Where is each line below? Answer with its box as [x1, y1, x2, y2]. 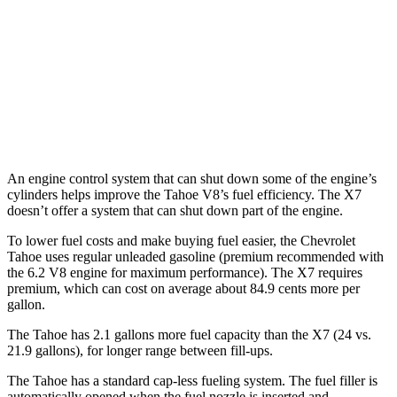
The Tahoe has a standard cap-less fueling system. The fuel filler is [7, 372, 378, 388]
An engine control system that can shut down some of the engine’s [7, 170, 377, 186]
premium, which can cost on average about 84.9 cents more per [7, 280, 360, 296]
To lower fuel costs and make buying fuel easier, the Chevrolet [7, 232, 355, 248]
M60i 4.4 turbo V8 [139, 74, 230, 87]
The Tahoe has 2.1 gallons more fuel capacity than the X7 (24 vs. [7, 326, 371, 342]
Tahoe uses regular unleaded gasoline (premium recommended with [7, 248, 384, 264]
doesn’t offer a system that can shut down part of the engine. [7, 202, 343, 218]
